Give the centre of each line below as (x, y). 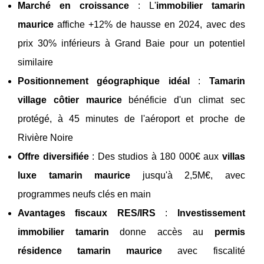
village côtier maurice (70, 100)
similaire (35, 62)
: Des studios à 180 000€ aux (155, 156)
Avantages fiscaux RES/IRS (87, 213)
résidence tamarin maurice (90, 250)
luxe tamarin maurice (74, 175)
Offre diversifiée (53, 156)
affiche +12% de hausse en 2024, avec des (149, 24)
